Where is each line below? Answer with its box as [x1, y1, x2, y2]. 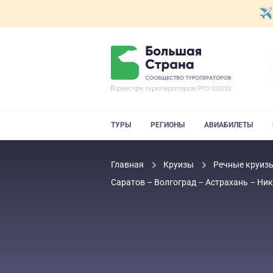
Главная [111, 160, 146, 169]
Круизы [163, 160, 196, 169]
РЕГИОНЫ [151, 121, 185, 129]
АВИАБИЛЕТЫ [204, 121, 253, 129]
